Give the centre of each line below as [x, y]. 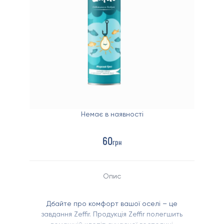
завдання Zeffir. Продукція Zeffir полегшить [112, 214]
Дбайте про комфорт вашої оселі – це [112, 203]
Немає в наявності [112, 114]
